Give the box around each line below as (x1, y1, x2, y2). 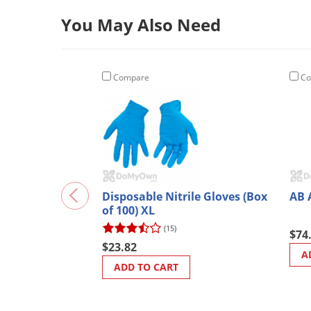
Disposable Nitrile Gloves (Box (102, 188, 267, 204)
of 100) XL (102, 202, 155, 218)
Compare (111, 71, 149, 83)
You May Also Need (61, 12, 221, 36)
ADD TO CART (114, 260, 178, 274)
